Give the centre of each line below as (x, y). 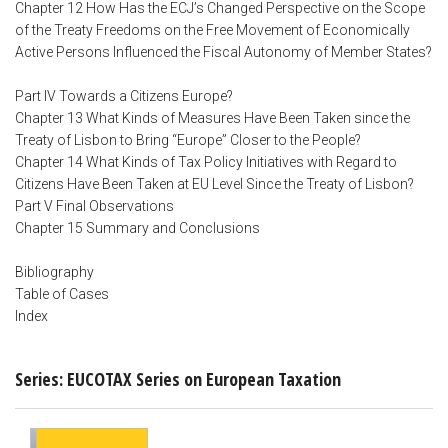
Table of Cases (62, 294)
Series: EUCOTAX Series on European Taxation (178, 378)
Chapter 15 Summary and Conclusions (137, 228)
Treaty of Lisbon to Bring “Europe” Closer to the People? (188, 140)
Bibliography (54, 272)
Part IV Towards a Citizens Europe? (124, 96)
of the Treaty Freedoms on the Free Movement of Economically (212, 30)
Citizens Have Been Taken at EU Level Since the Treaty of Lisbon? (214, 184)
